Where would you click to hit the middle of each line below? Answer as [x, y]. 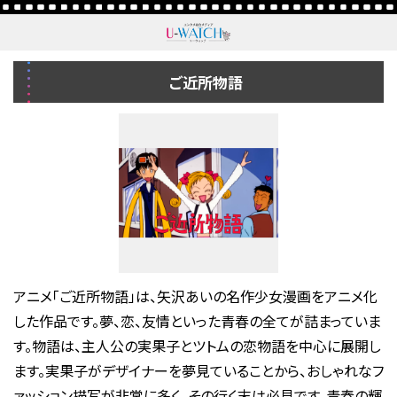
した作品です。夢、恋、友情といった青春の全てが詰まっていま [197, 320]
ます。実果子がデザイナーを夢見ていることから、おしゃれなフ [198, 370]
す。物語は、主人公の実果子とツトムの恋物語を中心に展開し [197, 345]
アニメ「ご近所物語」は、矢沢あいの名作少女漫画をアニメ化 [195, 296]
